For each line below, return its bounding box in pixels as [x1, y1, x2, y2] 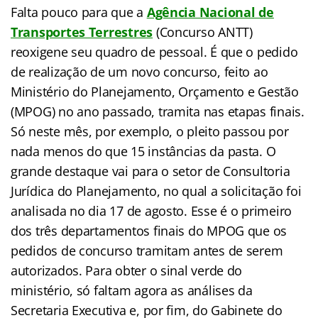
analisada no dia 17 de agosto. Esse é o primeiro [11, 202, 292, 220]
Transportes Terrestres [11, 23, 153, 41]
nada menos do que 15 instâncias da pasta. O [11, 143, 276, 160]
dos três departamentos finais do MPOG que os [11, 222, 287, 240]
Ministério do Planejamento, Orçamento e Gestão [11, 83, 299, 101]
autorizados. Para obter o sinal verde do [11, 262, 243, 280]
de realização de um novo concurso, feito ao [11, 63, 268, 81]
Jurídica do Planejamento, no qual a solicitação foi [11, 182, 302, 200]
